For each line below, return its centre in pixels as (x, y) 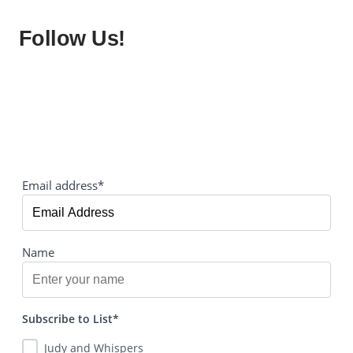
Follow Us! (72, 38)
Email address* (63, 186)
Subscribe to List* (71, 319)
